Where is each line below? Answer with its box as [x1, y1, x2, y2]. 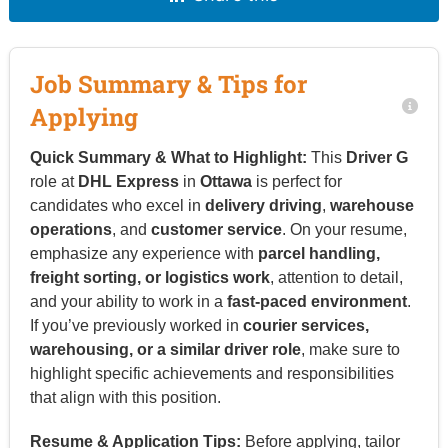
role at [29, 172, 78, 190]
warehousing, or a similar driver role [29, 340, 301, 358]
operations [29, 220, 112, 238]
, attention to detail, [269, 268, 403, 286]
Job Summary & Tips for [29, 67, 307, 100]
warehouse [329, 196, 414, 214]
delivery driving [204, 196, 322, 214]
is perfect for [251, 172, 342, 190]
